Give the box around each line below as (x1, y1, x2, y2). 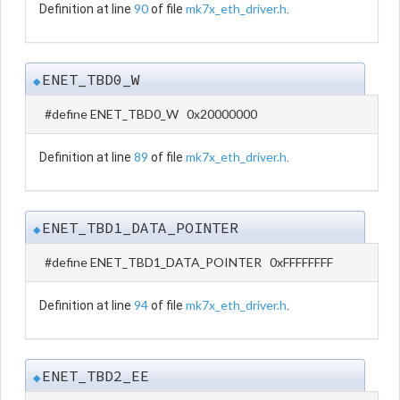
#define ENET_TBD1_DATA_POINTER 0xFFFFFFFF (45, 254, 333, 270)
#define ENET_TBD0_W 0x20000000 (45, 105, 257, 121)
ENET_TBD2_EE (42, 365, 149, 386)
